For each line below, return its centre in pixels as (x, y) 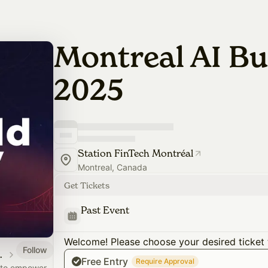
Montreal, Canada (112, 167)
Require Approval (165, 261)
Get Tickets (87, 185)
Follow (35, 249)
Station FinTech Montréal (135, 153)
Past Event (105, 210)
